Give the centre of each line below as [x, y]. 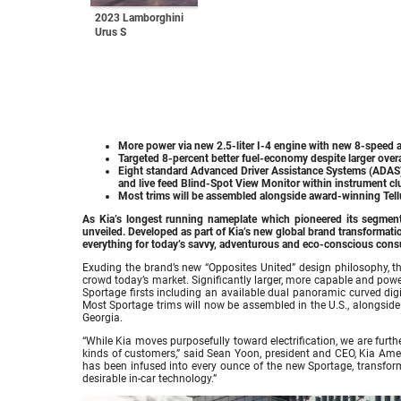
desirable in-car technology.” [149, 378]
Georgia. [102, 317]
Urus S [111, 33]
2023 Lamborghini [139, 18]
